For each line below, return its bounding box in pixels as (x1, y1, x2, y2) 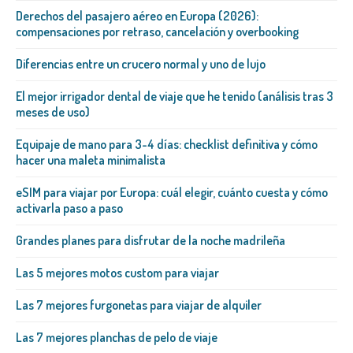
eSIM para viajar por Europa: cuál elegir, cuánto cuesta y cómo (16, 184, 328, 201)
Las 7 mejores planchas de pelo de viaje (16, 329, 217, 346)
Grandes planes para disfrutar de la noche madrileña (16, 232, 285, 249)
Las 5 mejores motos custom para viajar (16, 265, 219, 281)
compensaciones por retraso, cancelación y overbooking (16, 24, 299, 40)
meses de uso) (16, 104, 90, 121)
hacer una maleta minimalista (16, 152, 165, 169)
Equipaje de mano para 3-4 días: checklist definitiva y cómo (16, 136, 318, 153)
